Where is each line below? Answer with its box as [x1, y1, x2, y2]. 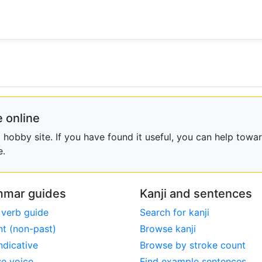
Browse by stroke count [140, 239, 246, 251]
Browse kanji [140, 223, 196, 235]
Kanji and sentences [140, 187, 252, 201]
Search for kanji [140, 206, 209, 219]
